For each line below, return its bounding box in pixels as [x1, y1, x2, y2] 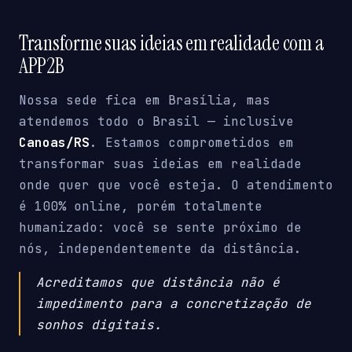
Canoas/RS [19, 134, 90, 152]
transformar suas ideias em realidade [19, 156, 302, 173]
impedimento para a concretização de [36, 295, 311, 313]
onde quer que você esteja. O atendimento [19, 177, 333, 194]
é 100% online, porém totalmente [19, 198, 262, 215]
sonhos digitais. [36, 317, 162, 334]
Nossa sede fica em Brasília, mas [19, 92, 270, 109]
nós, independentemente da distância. [19, 240, 302, 258]
